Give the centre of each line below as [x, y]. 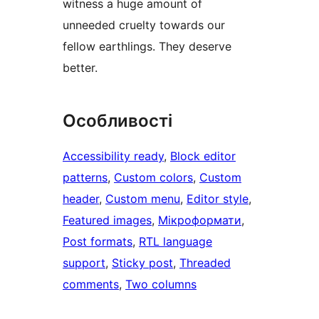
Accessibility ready [113, 156]
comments [91, 284]
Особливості [117, 121]
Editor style [218, 199]
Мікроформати [200, 220]
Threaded [205, 263]
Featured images [107, 220]
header [81, 199]
